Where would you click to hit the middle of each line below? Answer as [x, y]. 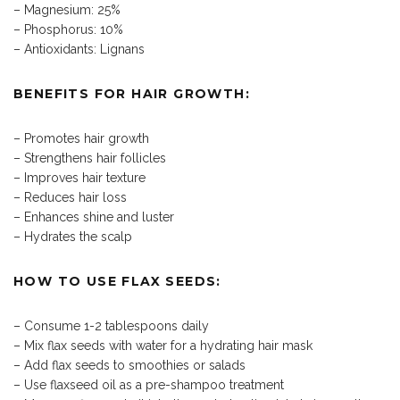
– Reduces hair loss [70, 197]
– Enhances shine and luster [94, 217]
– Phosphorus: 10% [68, 29]
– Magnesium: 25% [67, 9]
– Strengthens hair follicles [90, 158]
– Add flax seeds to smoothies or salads [129, 365]
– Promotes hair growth [81, 138]
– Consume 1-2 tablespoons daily [111, 325]
